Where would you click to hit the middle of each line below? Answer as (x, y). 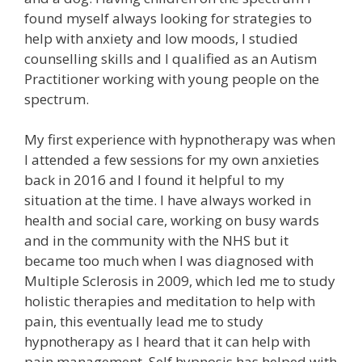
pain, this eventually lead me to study (144, 322)
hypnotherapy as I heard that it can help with (167, 342)
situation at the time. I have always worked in (168, 200)
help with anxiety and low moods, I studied (161, 38)
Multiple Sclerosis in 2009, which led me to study (180, 281)
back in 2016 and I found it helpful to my (154, 180)
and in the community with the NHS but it (156, 241)
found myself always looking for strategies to (168, 18)
